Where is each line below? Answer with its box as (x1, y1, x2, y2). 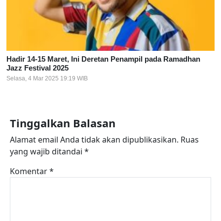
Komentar (10, 165, 49, 177)
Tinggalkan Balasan (10, 115, 115, 130)
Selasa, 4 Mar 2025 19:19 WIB (6, 74, 88, 82)
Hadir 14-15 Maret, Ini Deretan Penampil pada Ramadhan (6, 54, 200, 63)
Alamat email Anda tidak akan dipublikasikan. (10, 134, 179, 145)
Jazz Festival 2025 (6, 63, 69, 72)
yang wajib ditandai (10, 146, 84, 157)
